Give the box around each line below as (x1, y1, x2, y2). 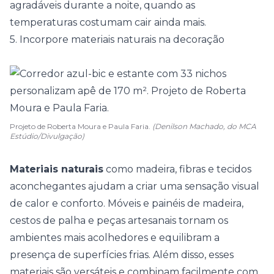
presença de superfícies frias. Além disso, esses (10, 249, 234, 261)
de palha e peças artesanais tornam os (40, 215, 228, 226)
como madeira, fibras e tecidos (103, 163, 251, 175)
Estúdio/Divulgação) (10, 131, 84, 141)
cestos (10, 215, 40, 226)
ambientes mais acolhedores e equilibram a (10, 232, 220, 243)
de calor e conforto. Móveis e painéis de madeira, (10, 198, 243, 209)
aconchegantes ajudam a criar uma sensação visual (10, 180, 259, 192)
